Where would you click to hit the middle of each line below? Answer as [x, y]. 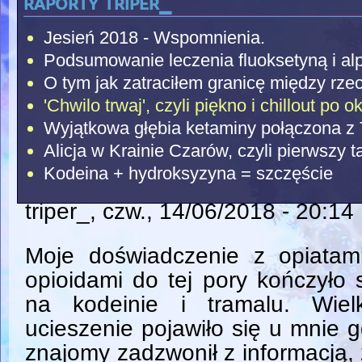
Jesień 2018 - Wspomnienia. [154, 37]
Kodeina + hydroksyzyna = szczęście [188, 173]
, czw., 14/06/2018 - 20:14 [222, 212]
